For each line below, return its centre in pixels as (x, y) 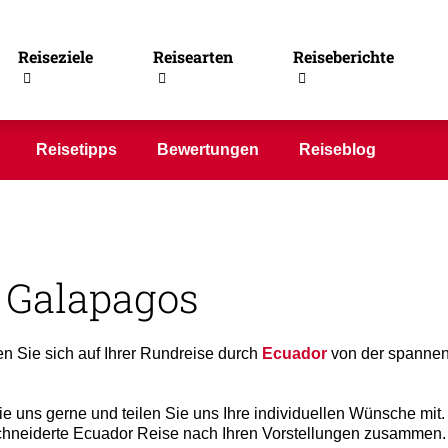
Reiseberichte (343, 56)
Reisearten (192, 56)
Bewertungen (208, 149)
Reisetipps (76, 149)
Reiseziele (55, 56)
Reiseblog (337, 149)
